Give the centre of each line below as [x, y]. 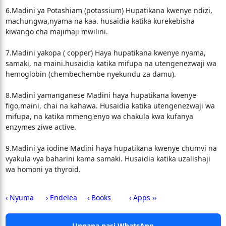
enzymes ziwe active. [41, 127]
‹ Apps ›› [143, 197]
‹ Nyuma [19, 197]
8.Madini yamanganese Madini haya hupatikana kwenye [101, 95]
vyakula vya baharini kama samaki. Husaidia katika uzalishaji [108, 159]
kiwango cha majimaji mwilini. [56, 32]
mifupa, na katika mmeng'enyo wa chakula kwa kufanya [99, 116]
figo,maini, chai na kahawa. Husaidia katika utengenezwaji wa [110, 106]
